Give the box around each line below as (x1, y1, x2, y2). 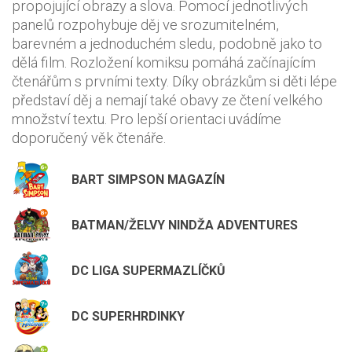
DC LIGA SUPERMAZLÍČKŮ (71, 262, 225, 278)
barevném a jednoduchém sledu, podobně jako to (12, 35, 322, 52)
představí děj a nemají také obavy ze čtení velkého (12, 91, 323, 108)
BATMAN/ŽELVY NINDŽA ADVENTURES (71, 217, 298, 233)
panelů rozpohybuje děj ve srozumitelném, (12, 16, 279, 33)
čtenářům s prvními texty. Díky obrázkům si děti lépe (12, 72, 337, 90)
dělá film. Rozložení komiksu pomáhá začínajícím (12, 53, 316, 71)
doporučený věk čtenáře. (12, 129, 166, 146)
